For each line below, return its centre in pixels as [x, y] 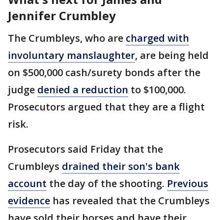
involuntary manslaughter [71, 55]
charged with [157, 38]
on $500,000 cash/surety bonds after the [104, 72]
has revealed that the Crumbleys [130, 200]
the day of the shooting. [107, 183]
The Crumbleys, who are [67, 38]
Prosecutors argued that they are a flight [106, 107]
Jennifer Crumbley [62, 15]
